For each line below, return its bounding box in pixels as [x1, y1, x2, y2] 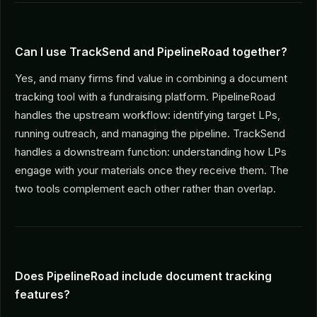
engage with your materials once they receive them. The [15, 163, 289, 178]
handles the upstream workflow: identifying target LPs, [15, 108, 280, 122]
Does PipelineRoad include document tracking [15, 269, 272, 284]
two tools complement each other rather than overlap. [15, 182, 276, 196]
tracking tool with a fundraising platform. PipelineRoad [15, 90, 275, 104]
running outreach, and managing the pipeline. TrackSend [15, 127, 285, 141]
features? [15, 287, 70, 302]
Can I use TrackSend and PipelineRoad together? [15, 45, 287, 59]
